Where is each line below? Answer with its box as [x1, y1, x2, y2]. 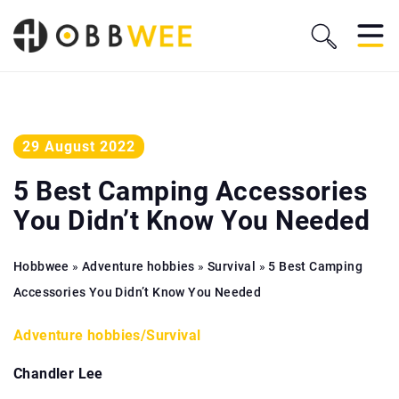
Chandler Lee [13, 365, 103, 382]
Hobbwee [13, 259, 69, 273]
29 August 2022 [22, 138, 135, 155]
